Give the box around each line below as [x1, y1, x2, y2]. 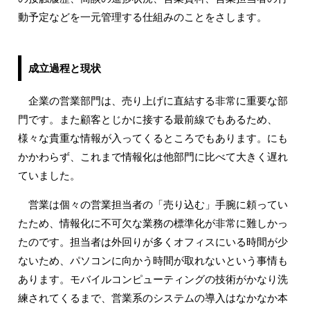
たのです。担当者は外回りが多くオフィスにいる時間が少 [18, 236, 289, 248]
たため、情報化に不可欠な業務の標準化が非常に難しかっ [18, 217, 289, 229]
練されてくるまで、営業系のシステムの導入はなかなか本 [18, 292, 289, 304]
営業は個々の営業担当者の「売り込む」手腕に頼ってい [18, 199, 289, 210]
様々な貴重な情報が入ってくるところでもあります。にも [18, 132, 289, 144]
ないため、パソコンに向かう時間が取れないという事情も [18, 255, 289, 266]
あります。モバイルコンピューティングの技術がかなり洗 [18, 273, 289, 285]
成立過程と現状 [28, 62, 102, 74]
